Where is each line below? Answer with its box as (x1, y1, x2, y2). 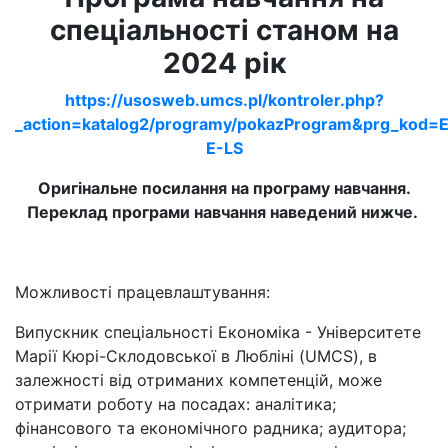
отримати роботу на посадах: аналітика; (15, 394, 336, 414)
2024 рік (162, 46, 286, 80)
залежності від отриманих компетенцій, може (15, 370, 382, 390)
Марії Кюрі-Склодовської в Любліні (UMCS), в (15, 346, 377, 366)
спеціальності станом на (49, 13, 399, 47)
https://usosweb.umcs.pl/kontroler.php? (64, 90, 384, 110)
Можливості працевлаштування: (15, 282, 270, 302)
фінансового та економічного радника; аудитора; (15, 418, 406, 438)
